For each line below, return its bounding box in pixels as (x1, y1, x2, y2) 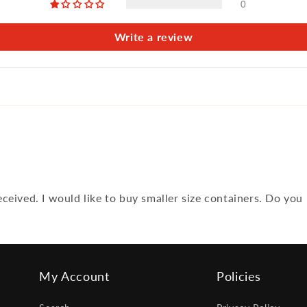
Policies (217, 269, 261, 284)
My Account (39, 269, 110, 284)
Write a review (114, 30, 193, 43)
